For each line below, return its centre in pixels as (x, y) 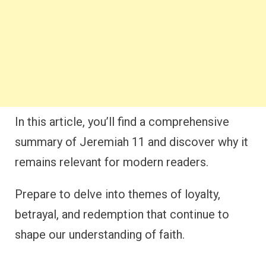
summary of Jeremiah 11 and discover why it (132, 142)
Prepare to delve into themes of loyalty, (118, 194)
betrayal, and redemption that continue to (122, 214)
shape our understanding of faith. (100, 235)
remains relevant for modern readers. (112, 162)
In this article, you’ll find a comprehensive (122, 122)
